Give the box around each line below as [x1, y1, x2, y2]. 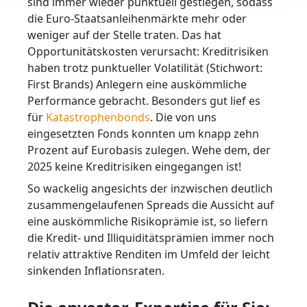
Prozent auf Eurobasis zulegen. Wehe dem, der [27, 143, 271, 158]
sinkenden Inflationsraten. [27, 263, 164, 279]
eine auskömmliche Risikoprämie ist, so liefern [27, 214, 268, 230]
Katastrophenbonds [46, 110, 150, 125]
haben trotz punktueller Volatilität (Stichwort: [27, 60, 262, 76]
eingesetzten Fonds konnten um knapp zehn [27, 126, 259, 142]
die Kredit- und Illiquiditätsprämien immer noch [27, 230, 274, 246]
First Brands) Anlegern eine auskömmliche [27, 77, 247, 93]
